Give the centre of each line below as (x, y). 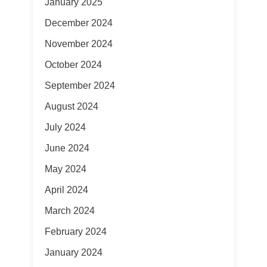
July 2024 (65, 127)
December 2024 (79, 23)
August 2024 (72, 106)
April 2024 (66, 190)
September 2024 (80, 86)
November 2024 (79, 44)
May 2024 (66, 169)
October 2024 (73, 65)
